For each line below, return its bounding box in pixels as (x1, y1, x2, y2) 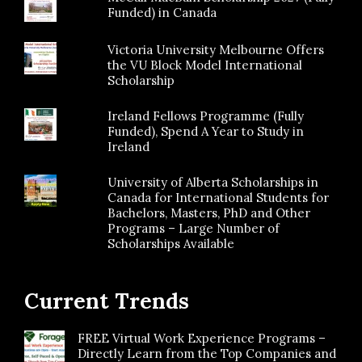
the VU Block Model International (107, 57, 303, 73)
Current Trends (24, 287, 189, 314)
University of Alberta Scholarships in (107, 174, 319, 190)
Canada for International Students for (107, 189, 330, 205)
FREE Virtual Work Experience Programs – (78, 330, 326, 346)
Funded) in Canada (107, 4, 217, 20)
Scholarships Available (107, 235, 235, 251)
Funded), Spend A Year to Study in (107, 123, 305, 139)
